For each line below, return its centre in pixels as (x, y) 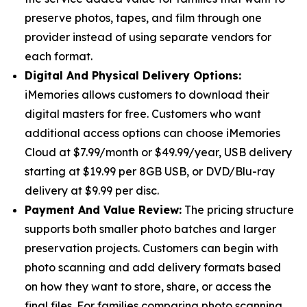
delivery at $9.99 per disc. (92, 190)
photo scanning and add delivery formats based (153, 267)
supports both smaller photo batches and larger (150, 229)
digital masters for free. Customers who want (143, 113)
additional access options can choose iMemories (152, 133)
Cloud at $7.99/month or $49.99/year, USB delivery (158, 152)
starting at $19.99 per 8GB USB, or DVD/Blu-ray (150, 171)
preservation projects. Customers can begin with (151, 248)
